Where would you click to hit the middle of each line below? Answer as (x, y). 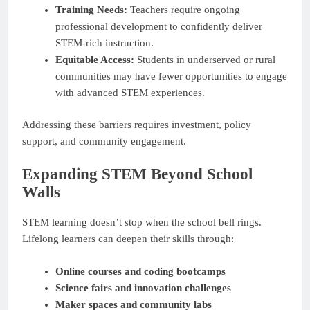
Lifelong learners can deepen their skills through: (128, 239)
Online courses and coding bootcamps (140, 271)
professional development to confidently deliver (158, 26)
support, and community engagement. (104, 142)
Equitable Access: (94, 59)
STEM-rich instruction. (104, 43)
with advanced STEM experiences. (130, 92)
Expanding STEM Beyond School (137, 174)
